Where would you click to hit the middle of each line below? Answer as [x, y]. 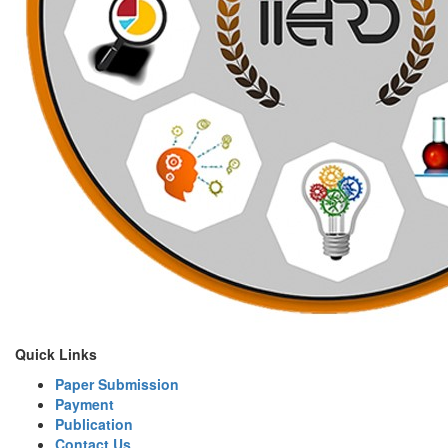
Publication [94, 424]
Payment [84, 404]
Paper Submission [117, 384]
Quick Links [56, 354]
